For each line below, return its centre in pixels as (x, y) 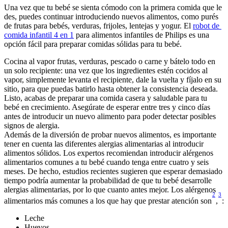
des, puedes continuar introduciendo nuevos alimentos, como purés (111, 17)
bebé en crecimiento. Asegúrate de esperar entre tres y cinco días (107, 107)
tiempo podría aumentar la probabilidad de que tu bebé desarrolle (108, 181)
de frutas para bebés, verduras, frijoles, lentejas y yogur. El (98, 26)
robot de (206, 26)
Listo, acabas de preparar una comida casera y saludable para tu (106, 98)
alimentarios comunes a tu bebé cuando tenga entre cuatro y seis (106, 162)
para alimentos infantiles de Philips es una (141, 35)
